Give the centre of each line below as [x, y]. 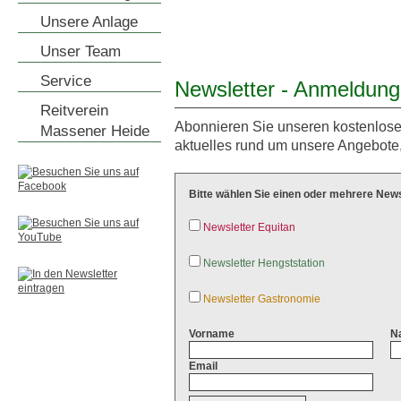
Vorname [212, 334]
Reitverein [74, 111]
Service [66, 81]
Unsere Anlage [89, 22]
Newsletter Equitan [249, 227]
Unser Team [81, 51]
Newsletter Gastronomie [262, 299]
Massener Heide [95, 131]
